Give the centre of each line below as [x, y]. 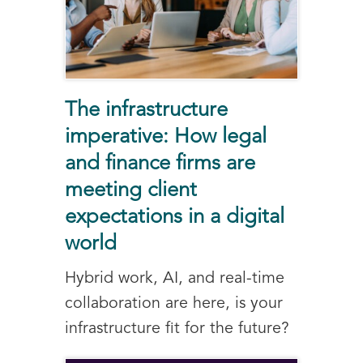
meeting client [131, 190]
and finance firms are [160, 164]
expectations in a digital [175, 217]
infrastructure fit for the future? [177, 329]
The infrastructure [146, 110]
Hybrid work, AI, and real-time [175, 278]
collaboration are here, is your [174, 303]
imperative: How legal [166, 137]
